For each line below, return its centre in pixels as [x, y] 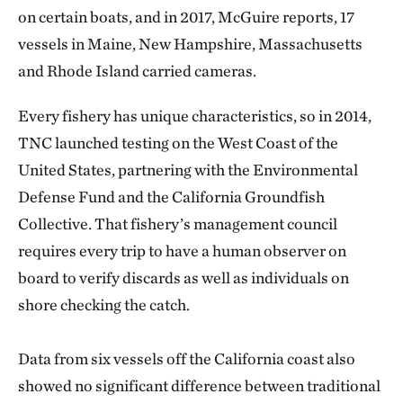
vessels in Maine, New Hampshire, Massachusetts [190, 44]
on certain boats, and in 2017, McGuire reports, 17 [186, 17]
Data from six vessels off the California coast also [187, 358]
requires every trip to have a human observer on [182, 251]
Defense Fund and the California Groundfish [171, 197]
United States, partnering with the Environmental [188, 170]
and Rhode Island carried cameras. [137, 71]
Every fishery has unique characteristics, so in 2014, [195, 116]
